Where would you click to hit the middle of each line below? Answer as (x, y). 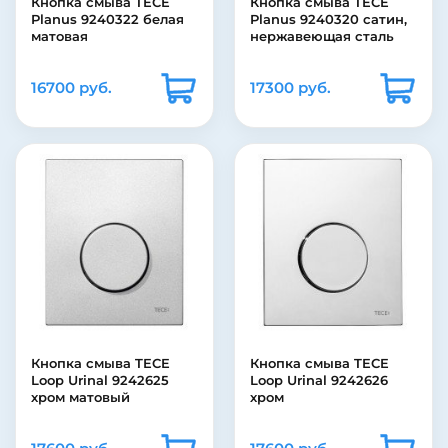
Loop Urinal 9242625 (100, 380)
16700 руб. (71, 88)
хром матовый (80, 397)
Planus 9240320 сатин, (328, 19)
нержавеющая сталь (322, 36)
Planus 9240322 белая (107, 19)
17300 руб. (290, 88)
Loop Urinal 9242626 (319, 380)
